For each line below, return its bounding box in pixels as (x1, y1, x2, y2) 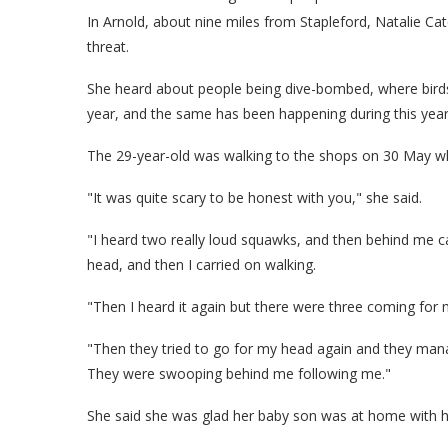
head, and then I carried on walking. (87, 254, 316, 274)
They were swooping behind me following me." (87, 363, 391, 383)
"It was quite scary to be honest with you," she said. (87, 187, 422, 207)
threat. (87, 36, 129, 56)
